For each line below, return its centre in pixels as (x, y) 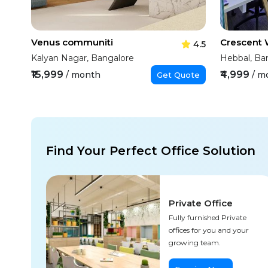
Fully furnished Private (208, 217)
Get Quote (179, 75)
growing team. (195, 243)
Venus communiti (72, 42)
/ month (83, 75)
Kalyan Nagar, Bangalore (83, 58)
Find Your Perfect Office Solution (150, 151)
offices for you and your (209, 230)
